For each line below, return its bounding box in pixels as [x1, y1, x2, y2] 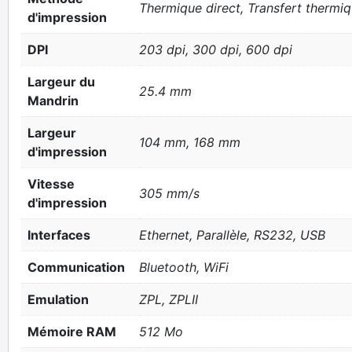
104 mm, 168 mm [139, 134, 240, 150]
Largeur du [27, 74, 95, 90]
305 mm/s [139, 185, 200, 201]
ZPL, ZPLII [139, 291, 198, 307]
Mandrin [27, 93, 79, 108]
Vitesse [27, 176, 75, 192]
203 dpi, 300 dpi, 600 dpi [139, 42, 292, 57]
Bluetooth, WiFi [139, 259, 229, 275]
